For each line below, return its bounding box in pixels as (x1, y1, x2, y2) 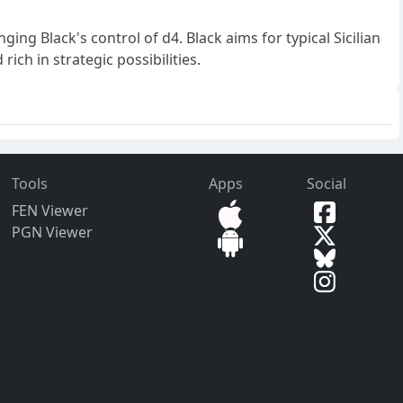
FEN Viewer (12, 201, 89, 221)
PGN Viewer (12, 222, 94, 243)
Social (307, 174, 347, 194)
